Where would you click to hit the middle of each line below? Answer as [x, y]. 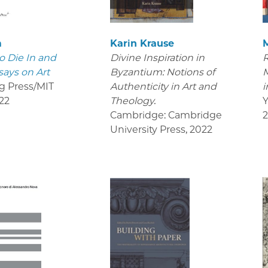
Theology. [133, 100]
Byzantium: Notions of [162, 72]
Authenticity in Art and [163, 86]
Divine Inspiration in [157, 57]
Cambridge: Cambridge [166, 115]
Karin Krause [142, 43]
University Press [147, 129]
